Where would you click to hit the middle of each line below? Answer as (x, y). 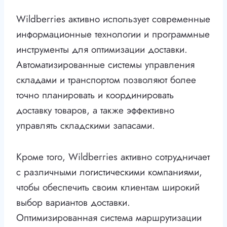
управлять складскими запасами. (86, 126)
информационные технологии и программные (113, 34)
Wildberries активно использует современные (113, 19)
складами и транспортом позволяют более (106, 80)
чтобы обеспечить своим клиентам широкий (108, 187)
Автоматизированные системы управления (105, 65)
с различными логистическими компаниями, (109, 172)
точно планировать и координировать (95, 95)
